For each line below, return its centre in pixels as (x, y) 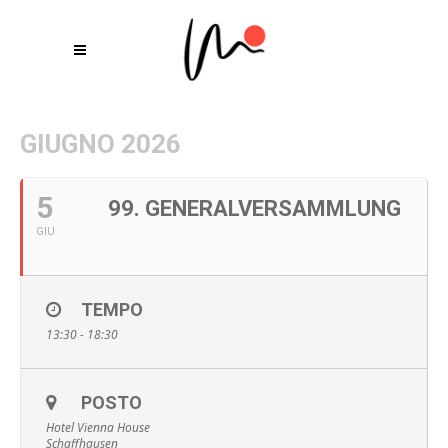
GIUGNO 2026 (100, 144)
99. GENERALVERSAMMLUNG (254, 208)
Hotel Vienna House (98, 427)
